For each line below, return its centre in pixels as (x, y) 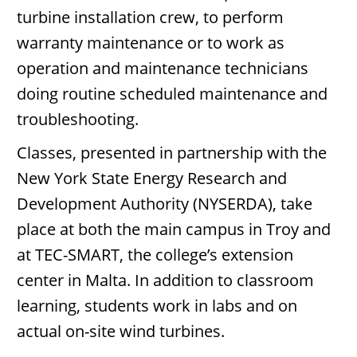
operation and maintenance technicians (163, 68)
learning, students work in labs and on (157, 306)
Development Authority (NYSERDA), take (165, 204)
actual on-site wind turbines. (121, 331)
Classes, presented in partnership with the (172, 153)
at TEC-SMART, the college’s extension (155, 255)
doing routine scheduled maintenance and (172, 94)
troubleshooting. (78, 119)
